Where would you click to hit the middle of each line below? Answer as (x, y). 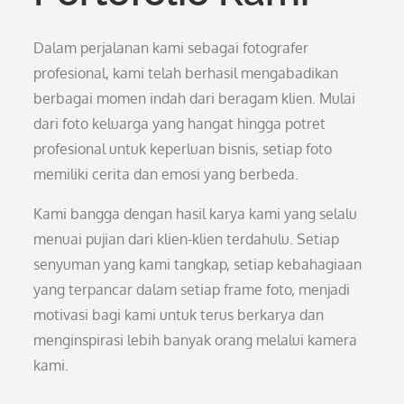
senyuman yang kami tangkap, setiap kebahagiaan (198, 264)
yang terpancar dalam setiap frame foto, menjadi (192, 289)
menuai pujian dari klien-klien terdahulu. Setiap (187, 239)
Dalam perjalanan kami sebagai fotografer (171, 48)
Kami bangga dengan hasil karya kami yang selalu (196, 214)
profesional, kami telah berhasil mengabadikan (186, 73)
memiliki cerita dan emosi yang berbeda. (166, 174)
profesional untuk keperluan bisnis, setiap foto (183, 149)
